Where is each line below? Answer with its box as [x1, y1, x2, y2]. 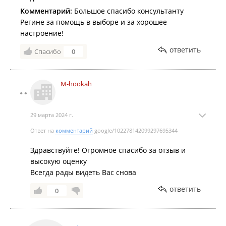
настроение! [20, 28, 64, 38]
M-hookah [61, 79, 92, 88]
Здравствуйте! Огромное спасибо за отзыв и [30, 145, 186, 155]
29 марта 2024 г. [30, 111, 73, 119]
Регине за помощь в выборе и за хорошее [20, 17, 167, 27]
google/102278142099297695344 [93, 127, 178, 134]
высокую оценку [30, 156, 87, 166]
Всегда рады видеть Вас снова [30, 167, 136, 177]
